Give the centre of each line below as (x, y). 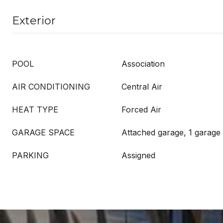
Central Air (142, 87)
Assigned (138, 155)
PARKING (30, 155)
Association (143, 64)
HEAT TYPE (35, 110)
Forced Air (141, 110)
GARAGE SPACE (43, 132)
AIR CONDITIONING (51, 87)
